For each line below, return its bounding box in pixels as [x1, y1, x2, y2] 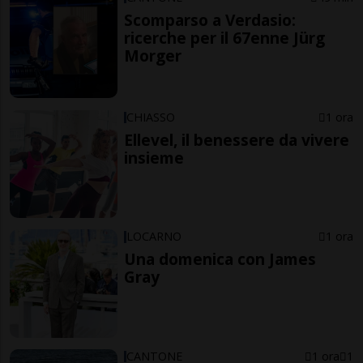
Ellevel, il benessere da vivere [124, 128, 350, 151]
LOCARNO [126, 228, 182, 245]
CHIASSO [126, 109, 176, 125]
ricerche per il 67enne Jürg [124, 27, 326, 49]
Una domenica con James [124, 248, 317, 271]
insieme [124, 146, 185, 169]
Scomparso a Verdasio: [124, 9, 297, 32]
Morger [124, 45, 182, 67]
